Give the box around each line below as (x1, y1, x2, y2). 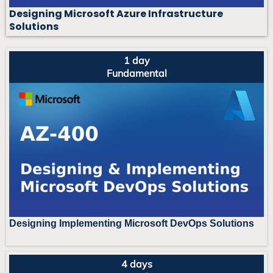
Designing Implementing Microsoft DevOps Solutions (9, 218, 254, 229)
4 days (121, 258, 152, 271)
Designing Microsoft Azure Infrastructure (9, 7, 223, 21)
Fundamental (106, 67, 167, 80)
